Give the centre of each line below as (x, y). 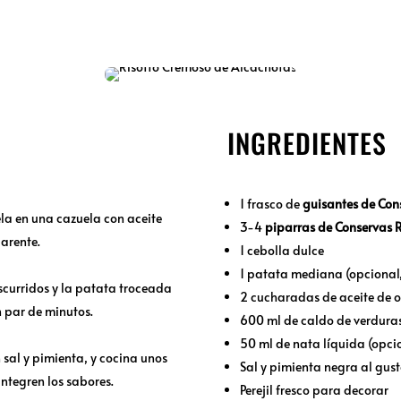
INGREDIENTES (307, 143)
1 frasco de (271, 203)
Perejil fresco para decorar (314, 389)
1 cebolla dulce (282, 250)
